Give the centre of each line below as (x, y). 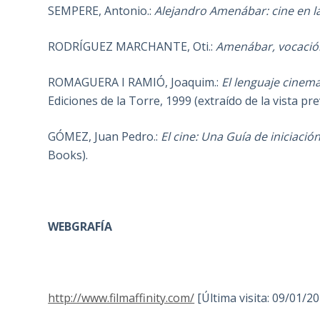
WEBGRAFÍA (80, 227)
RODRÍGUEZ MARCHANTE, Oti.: (132, 47)
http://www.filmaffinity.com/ (121, 298)
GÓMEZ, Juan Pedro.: (105, 137)
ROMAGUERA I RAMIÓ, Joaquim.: (135, 82)
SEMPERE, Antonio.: (101, 11)
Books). (68, 155)
